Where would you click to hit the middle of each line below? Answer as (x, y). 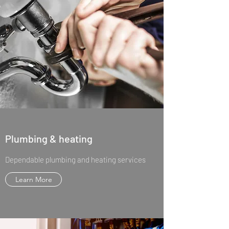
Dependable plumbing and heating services (75, 159)
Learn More (33, 179)
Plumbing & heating (49, 139)
